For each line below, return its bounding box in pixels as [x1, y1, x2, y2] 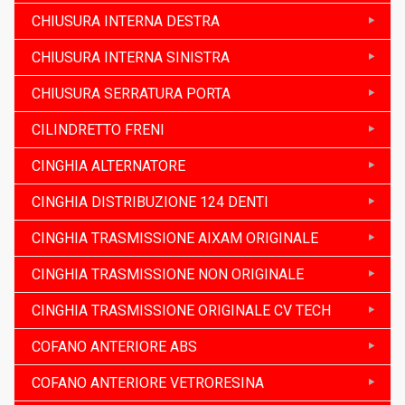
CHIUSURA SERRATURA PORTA [32, 84, 231, 102]
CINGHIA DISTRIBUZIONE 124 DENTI [32, 193, 268, 211]
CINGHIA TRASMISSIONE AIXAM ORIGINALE [32, 229, 318, 247]
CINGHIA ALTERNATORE [32, 156, 185, 174]
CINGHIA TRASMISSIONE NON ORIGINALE [32, 265, 304, 283]
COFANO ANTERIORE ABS [32, 337, 197, 355]
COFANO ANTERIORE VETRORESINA [32, 373, 264, 391]
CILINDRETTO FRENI [32, 120, 165, 138]
